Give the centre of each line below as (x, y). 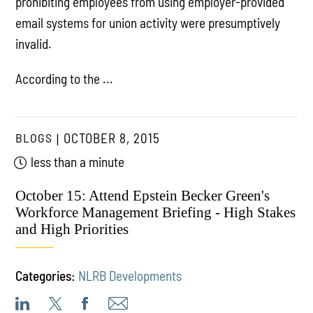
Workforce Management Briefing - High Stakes (156, 213)
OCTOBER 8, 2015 (112, 138)
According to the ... (65, 78)
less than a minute (77, 161)
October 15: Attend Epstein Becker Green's (143, 196)
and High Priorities (72, 230)
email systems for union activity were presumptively (148, 23)
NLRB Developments (130, 276)
